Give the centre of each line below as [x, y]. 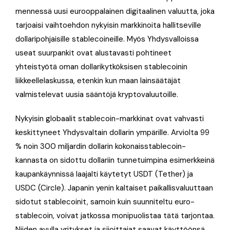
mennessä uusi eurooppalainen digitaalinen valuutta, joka [115, 11]
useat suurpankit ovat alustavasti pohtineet [93, 53]
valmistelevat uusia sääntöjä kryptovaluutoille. [97, 94]
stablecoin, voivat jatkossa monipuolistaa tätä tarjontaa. [115, 215]
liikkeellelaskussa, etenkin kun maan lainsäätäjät [98, 80]
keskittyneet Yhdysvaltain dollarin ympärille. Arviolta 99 [112, 132]
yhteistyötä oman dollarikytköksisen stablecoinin [101, 66]
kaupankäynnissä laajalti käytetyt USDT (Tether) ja [104, 174]
